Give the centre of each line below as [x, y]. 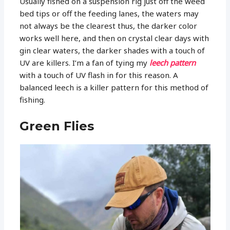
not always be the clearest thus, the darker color [109, 25]
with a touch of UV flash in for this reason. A [99, 75]
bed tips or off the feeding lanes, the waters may [109, 13]
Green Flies [57, 126]
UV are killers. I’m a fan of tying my [85, 62]
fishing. [33, 99]
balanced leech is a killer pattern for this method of [114, 87]
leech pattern [173, 62]
